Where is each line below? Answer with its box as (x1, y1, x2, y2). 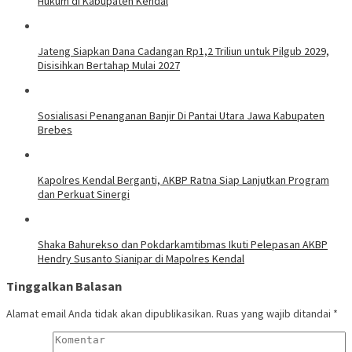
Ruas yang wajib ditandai (216, 306, 333, 321)
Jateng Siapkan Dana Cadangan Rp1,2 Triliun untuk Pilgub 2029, (38, 43, 329, 58)
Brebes (38, 122, 72, 137)
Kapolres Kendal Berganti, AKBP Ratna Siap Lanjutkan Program (38, 172, 329, 187)
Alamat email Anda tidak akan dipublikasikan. (6, 306, 214, 321)
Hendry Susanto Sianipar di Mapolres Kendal (38, 251, 244, 266)
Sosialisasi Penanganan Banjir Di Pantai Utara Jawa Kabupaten (38, 108, 324, 123)
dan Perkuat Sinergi (38, 186, 130, 201)
